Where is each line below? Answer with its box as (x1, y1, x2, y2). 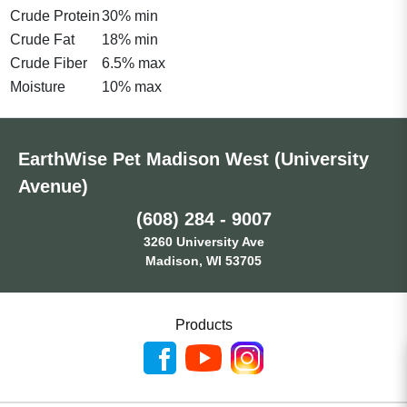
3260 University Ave (143, 233, 264, 249)
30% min (102, 7, 158, 24)
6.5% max (102, 55, 165, 71)
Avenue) (18, 175, 88, 196)
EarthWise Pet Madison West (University (18, 148, 369, 169)
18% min (102, 31, 158, 47)
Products (174, 316, 233, 333)
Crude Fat (10, 31, 74, 47)
